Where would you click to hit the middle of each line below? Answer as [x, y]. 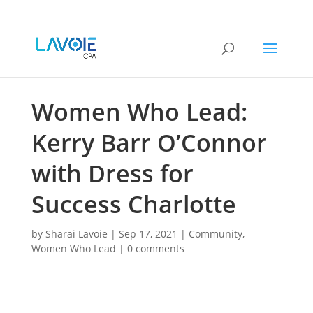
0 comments [155, 248]
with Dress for [112, 173]
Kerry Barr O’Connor [149, 143]
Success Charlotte [133, 204]
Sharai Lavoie [76, 234]
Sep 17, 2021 [148, 234]
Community [215, 234]
